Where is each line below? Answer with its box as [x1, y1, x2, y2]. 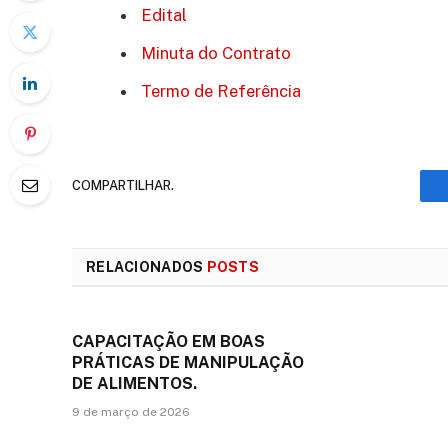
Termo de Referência [141, 80, 301, 101]
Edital [141, 4, 187, 25]
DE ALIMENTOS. [72, 373, 197, 393]
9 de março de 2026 [72, 404, 190, 419]
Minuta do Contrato [141, 42, 291, 63]
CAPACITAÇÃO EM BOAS [72, 331, 265, 351]
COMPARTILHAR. [72, 178, 174, 194]
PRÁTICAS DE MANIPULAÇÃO [72, 352, 304, 372]
